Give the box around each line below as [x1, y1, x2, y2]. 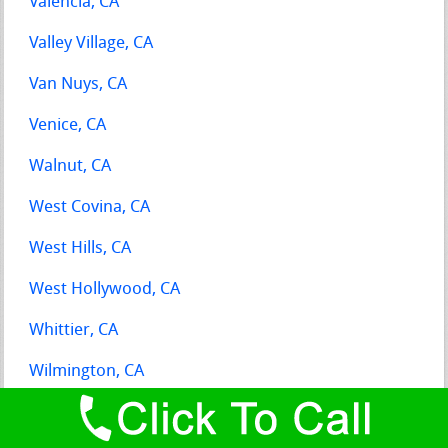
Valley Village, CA [29, 34, 154, 52]
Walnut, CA [29, 157, 112, 175]
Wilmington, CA [29, 362, 145, 380]
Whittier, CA [29, 321, 119, 339]
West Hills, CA [29, 239, 132, 257]
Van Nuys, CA [29, 75, 128, 93]
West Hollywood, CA [29, 280, 181, 298]
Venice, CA [29, 116, 107, 134]
